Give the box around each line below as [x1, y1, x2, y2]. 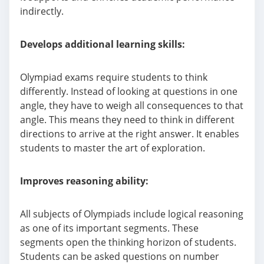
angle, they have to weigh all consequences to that [20, 99, 243, 112]
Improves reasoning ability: [20, 174, 148, 187]
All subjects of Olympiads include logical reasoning [20, 207, 243, 220]
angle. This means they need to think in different [20, 113, 235, 126]
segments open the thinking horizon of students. [20, 236, 236, 249]
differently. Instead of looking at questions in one [20, 85, 237, 98]
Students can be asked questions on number [20, 250, 219, 263]
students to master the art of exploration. [20, 141, 205, 154]
